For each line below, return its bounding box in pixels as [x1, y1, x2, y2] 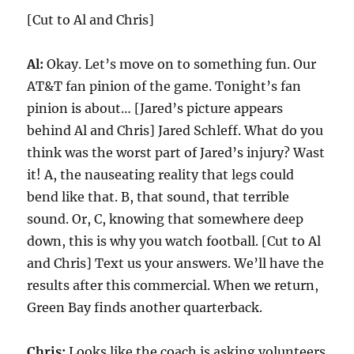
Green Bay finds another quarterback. [27, 299, 263, 315]
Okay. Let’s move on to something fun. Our [43, 56, 317, 72]
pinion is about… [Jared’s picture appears [27, 100, 284, 116]
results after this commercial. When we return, [27, 277, 319, 293]
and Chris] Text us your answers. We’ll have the [27, 255, 325, 271]
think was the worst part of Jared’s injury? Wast [27, 145, 326, 160]
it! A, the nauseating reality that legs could [27, 167, 295, 183]
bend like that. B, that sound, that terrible [27, 189, 290, 205]
